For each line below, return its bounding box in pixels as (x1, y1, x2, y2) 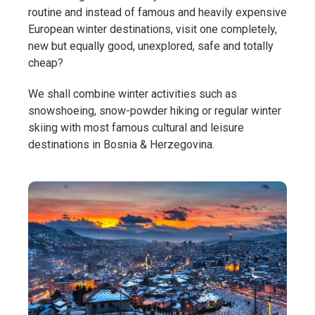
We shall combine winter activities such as (28, 87, 237, 101)
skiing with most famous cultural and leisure (28, 121, 244, 135)
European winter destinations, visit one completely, (28, 22, 277, 37)
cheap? (28, 56, 63, 70)
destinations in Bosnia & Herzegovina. (28, 138, 214, 152)
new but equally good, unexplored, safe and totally (28, 39, 274, 53)
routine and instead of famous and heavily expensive (28, 6, 287, 20)
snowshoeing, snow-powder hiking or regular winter (28, 104, 281, 118)
